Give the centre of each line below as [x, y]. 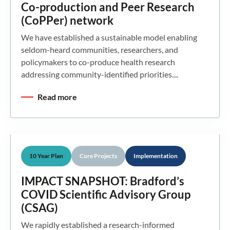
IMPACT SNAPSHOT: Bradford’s [103, 181]
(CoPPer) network [67, 20]
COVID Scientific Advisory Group [106, 194]
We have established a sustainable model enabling [109, 37]
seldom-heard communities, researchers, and [100, 49]
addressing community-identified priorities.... [100, 74]
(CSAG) [40, 207]
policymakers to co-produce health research [98, 62]
